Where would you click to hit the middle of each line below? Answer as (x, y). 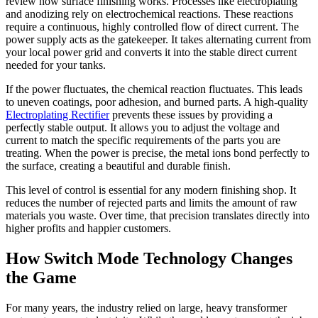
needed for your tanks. (56, 65)
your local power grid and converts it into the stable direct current (151, 52)
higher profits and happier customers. (88, 228)
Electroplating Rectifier (57, 114)
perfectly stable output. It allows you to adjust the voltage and (143, 127)
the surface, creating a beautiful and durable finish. (118, 165)
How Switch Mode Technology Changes (149, 258)
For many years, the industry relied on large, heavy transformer (146, 307)
